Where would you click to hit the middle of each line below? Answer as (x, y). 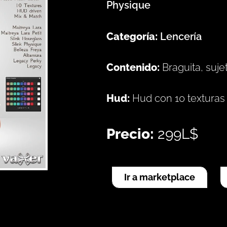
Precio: (132, 134)
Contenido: (134, 67)
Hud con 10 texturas (179, 98)
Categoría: (133, 36)
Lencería (181, 36)
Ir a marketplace (160, 177)
